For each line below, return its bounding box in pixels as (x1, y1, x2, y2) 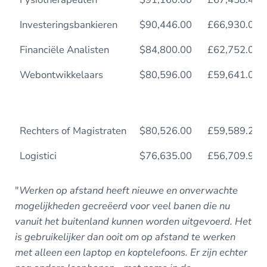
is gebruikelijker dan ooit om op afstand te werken (14, 230, 235, 244)
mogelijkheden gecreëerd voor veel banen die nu (14, 199, 230, 213)
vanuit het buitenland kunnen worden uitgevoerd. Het (14, 215, 252, 229)
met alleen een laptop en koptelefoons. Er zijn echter (14, 246, 247, 260)
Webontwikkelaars (19, 67, 103, 82)
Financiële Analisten (19, 42, 109, 57)
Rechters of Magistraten (19, 123, 126, 138)
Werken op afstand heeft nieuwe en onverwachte (18, 184, 238, 198)
